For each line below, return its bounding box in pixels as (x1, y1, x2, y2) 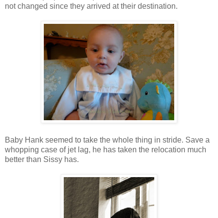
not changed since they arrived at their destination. (5, 1, 178, 10)
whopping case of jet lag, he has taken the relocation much (5, 145, 206, 154)
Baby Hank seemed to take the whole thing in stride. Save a (5, 135, 210, 144)
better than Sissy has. (5, 155, 79, 163)
